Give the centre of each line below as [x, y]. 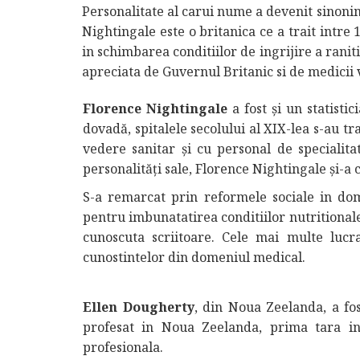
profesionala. [123, 347]
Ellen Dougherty [139, 307]
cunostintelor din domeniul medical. [194, 257]
